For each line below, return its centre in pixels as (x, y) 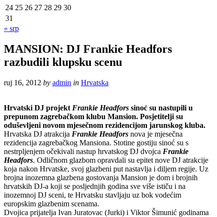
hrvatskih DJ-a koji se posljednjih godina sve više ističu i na (95, 186)
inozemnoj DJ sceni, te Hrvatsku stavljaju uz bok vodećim (93, 195)
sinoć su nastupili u (161, 108)
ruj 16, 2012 (23, 82)
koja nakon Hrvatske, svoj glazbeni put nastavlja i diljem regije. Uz (106, 169)
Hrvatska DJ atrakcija (38, 134)
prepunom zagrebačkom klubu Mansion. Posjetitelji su (93, 116)
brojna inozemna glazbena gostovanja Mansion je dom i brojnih (101, 177)
